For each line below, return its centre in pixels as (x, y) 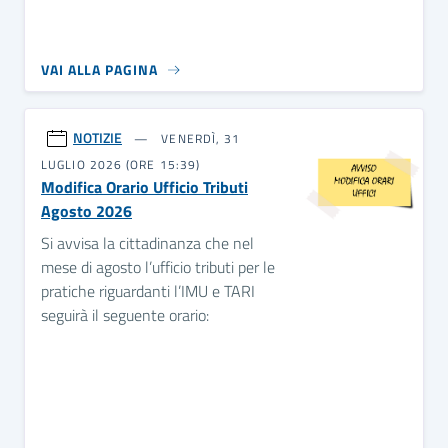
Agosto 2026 (86, 210)
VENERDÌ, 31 (199, 138)
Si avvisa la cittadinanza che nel (147, 242)
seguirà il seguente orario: (125, 314)
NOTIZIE (97, 137)
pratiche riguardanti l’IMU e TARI (148, 290)
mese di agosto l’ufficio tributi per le (158, 266)
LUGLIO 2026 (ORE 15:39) (121, 164)
